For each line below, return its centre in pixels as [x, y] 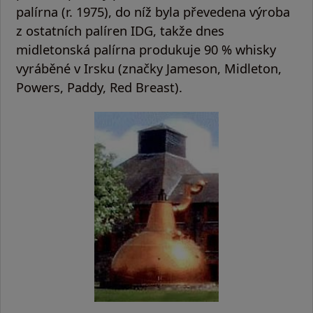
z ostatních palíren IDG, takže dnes [120, 30]
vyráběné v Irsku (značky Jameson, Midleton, [149, 68]
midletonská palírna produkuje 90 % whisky [146, 49]
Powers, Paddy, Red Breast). [99, 87]
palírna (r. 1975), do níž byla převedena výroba [153, 11]
